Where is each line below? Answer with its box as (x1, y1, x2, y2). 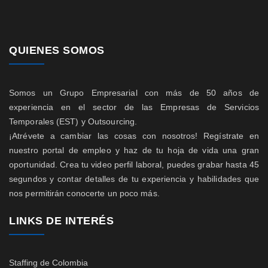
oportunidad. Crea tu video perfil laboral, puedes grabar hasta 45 (9, 160, 259, 169)
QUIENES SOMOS (9, 44, 105, 56)
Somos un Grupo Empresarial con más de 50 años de (9, 88, 259, 98)
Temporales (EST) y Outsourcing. (9, 117, 138, 126)
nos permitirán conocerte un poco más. (9, 188, 160, 198)
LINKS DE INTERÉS (9, 215, 114, 227)
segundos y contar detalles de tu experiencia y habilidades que (9, 174, 259, 184)
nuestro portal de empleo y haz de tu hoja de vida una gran (9, 145, 259, 155)
